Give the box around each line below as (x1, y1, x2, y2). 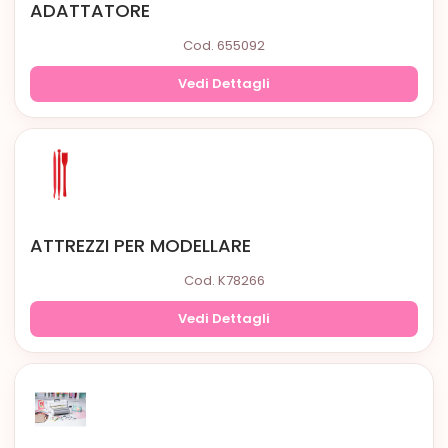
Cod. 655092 (183, 36, 265, 55)
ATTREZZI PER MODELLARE (30, 233, 251, 258)
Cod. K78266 (183, 271, 265, 290)
